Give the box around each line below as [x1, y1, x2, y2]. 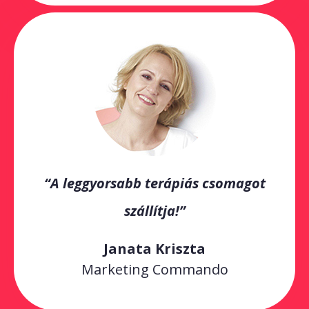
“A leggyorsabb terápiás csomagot [43, 173, 266, 192]
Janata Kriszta [103, 239, 206, 258]
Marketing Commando [81, 259, 228, 279]
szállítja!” [123, 201, 186, 220]
